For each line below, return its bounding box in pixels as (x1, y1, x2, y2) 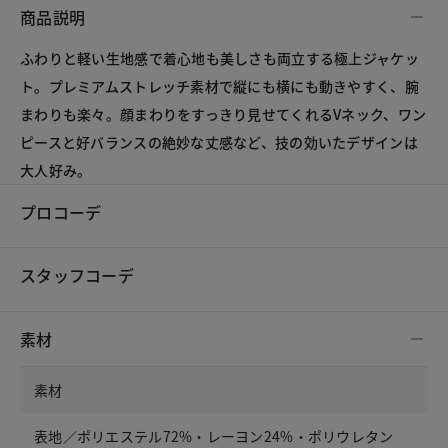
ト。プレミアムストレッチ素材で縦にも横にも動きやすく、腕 (20, 76, 419, 97)
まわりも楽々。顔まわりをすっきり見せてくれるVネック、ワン (20, 104, 427, 125)
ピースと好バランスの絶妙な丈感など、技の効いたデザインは (20, 132, 418, 153)
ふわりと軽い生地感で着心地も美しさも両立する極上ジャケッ (20, 48, 419, 69)
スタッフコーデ (20, 263, 134, 288)
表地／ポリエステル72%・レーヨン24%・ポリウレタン (34, 425, 394, 446)
